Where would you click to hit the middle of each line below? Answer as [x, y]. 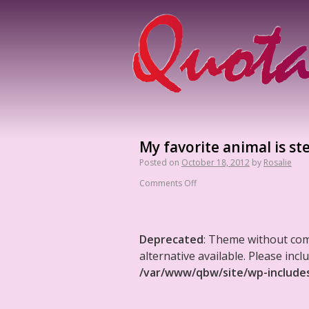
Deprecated [171, 239]
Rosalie [278, 162]
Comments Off [168, 183]
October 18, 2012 [216, 162]
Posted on [159, 162]
